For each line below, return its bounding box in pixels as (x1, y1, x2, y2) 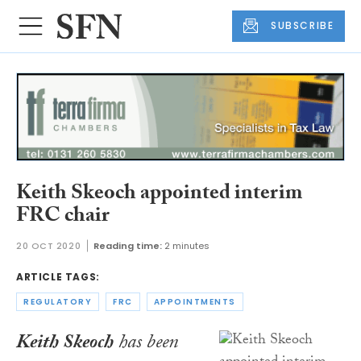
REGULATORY (23, 296, 92, 309)
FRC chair (16, 199, 110, 235)
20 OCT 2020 (16, 239, 81, 253)
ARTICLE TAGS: (16, 270, 100, 284)
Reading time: (93, 239, 163, 253)
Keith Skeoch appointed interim (16, 176, 302, 213)
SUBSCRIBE (271, 19, 334, 33)
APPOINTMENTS (153, 296, 236, 309)
